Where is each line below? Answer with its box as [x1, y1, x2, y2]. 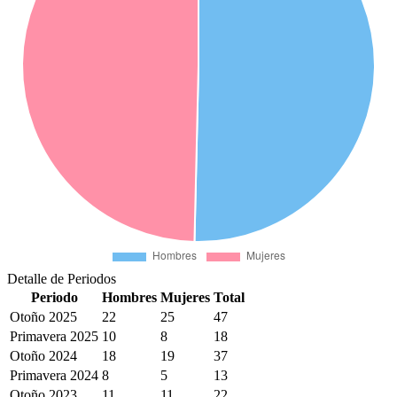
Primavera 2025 [10, 328, 98, 344]
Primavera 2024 [10, 367, 98, 383]
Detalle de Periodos [7, 270, 116, 286]
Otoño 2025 [10, 308, 77, 324]
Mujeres [160, 289, 210, 305]
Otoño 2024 [10, 347, 77, 363]
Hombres [102, 289, 157, 305]
